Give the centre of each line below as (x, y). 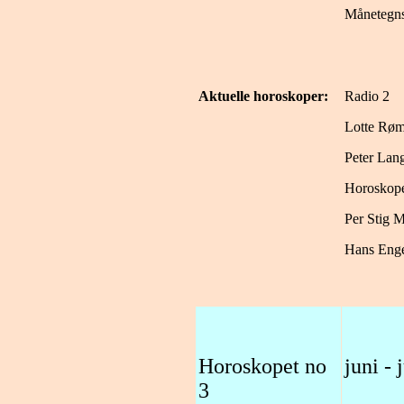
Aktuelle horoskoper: (263, 96)
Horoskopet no (262, 366)
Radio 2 (367, 96)
